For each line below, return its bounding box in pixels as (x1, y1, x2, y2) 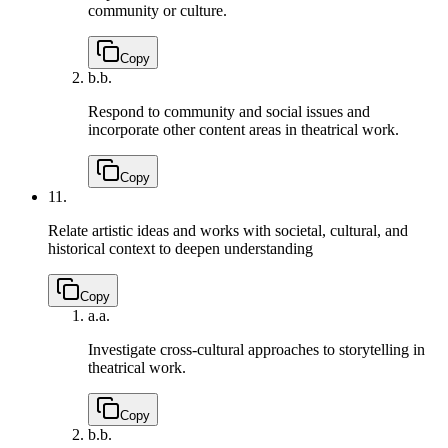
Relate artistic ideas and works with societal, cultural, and (48, 222, 408, 240)
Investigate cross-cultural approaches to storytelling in (88, 341, 425, 359)
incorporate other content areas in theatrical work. (88, 121, 399, 139)
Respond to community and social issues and (88, 103, 370, 121)
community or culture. (88, 2, 227, 20)
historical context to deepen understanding (48, 240, 313, 258)
